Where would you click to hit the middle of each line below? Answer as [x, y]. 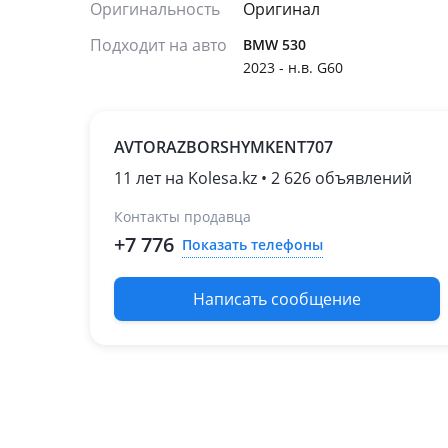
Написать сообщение [277, 299]
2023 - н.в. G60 [293, 67]
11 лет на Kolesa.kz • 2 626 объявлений [263, 178]
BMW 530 [274, 44]
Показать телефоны [252, 244]
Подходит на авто [158, 45]
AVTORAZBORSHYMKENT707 [223, 147]
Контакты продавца [182, 216]
